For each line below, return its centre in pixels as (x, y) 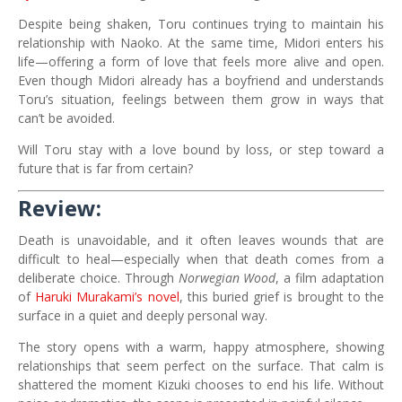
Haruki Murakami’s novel (107, 297)
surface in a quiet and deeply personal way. (143, 315)
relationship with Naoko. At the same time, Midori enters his (201, 43)
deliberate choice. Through (98, 278)
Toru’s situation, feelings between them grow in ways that (201, 99)
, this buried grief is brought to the (282, 297)
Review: (60, 208)
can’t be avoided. (66, 118)
